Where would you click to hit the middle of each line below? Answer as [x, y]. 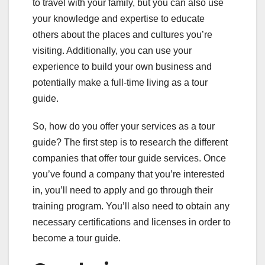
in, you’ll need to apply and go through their [123, 190]
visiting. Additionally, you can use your [112, 50]
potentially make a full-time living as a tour [120, 82]
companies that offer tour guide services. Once [129, 158]
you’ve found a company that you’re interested [129, 174]
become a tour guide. [77, 238]
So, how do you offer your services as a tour [124, 126]
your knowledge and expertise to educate [119, 18]
